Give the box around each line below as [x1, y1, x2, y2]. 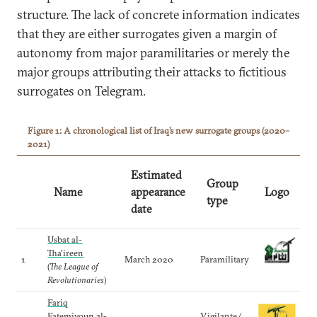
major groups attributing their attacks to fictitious [17, 64, 287, 80]
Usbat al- [47, 234, 83, 245]
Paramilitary [200, 253, 250, 265]
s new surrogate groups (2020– [170, 125, 289, 136]
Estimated [131, 168, 182, 182]
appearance [131, 185, 185, 199]
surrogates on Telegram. [17, 83, 151, 99]
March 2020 [125, 253, 174, 265]
